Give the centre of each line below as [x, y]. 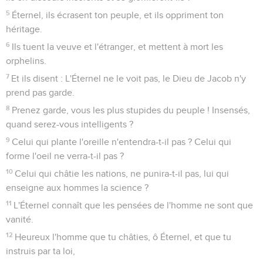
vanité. [20, 219]
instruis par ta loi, [41, 251]
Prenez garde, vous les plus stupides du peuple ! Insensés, [131, 110]
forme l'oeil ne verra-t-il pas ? [65, 156]
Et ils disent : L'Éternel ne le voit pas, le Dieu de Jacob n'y [129, 78]
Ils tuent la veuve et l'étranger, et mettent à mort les [118, 47]
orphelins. [26, 61]
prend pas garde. [40, 92]
